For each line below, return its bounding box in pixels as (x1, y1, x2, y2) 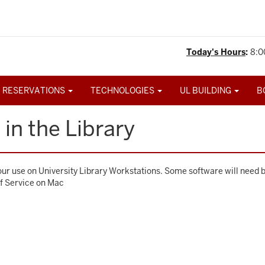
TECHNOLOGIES (91, 85, 156, 96)
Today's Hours (186, 47, 245, 57)
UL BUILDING (180, 85, 233, 96)
